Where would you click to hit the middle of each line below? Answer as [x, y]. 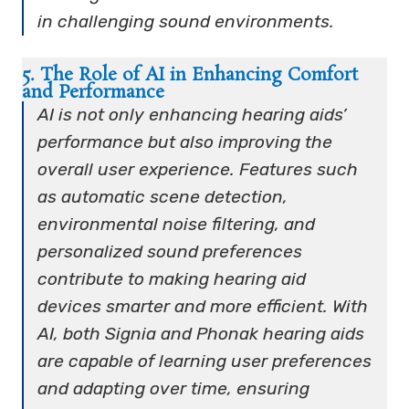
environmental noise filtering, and [177, 224]
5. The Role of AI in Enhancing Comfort [190, 75]
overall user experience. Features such [198, 169]
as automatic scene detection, [163, 196]
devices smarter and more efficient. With [203, 306]
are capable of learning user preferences [205, 361]
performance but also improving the [185, 142]
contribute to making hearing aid [172, 278]
